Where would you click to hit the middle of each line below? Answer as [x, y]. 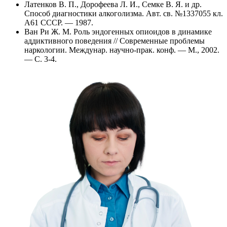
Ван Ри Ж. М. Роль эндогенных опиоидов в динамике [118, 32]
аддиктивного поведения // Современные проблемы [115, 41]
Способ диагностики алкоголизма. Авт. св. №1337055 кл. [124, 13]
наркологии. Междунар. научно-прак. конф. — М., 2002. [122, 50]
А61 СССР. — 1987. [59, 23]
